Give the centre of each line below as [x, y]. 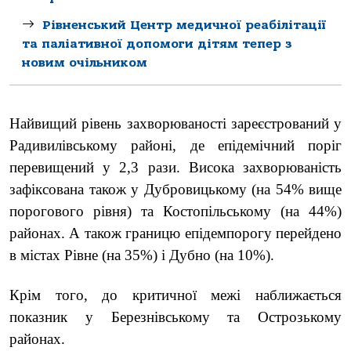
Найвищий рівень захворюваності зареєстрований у [175, 124]
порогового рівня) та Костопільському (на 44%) [175, 212]
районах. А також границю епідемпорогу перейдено [175, 233]
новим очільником [85, 62]
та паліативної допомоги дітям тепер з [157, 43]
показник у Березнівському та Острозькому [175, 317]
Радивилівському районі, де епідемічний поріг [175, 146]
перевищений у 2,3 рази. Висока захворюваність [175, 168]
